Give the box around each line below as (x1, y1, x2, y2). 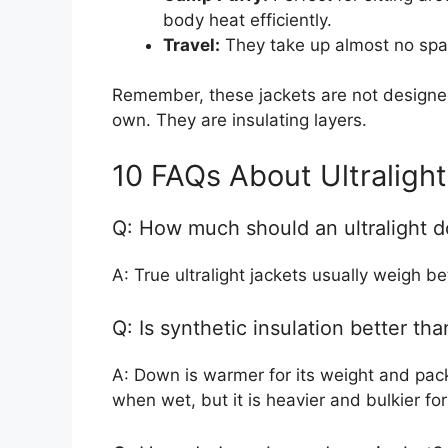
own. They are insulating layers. (112, 110, 367, 131)
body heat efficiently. (163, 9, 332, 30)
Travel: (163, 34, 220, 55)
